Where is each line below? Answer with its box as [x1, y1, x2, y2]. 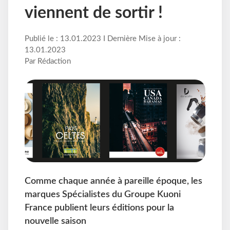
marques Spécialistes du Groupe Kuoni [25, 190, 181, 199]
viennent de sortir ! [25, 5, 163, 22]
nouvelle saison [25, 217, 86, 226]
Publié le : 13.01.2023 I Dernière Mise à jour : [25, 35, 181, 43]
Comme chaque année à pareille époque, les [25, 177, 202, 186]
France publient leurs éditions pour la [25, 203, 174, 213]
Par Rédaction [25, 57, 71, 66]
